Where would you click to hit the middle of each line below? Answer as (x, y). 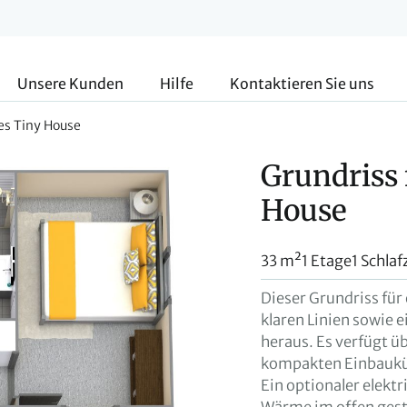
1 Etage (327, 261)
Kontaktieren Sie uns (302, 84)
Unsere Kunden (70, 84)
